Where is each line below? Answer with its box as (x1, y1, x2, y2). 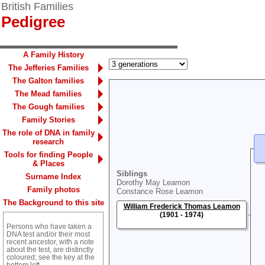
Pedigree (1, 13, 65, 31)
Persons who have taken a (7, 222, 92, 230)
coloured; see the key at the (7, 253, 95, 261)
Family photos (27, 185, 80, 194)
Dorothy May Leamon (117, 178, 190, 187)
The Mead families (15, 89, 82, 98)
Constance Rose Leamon (117, 187, 203, 196)
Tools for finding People (4, 150, 93, 159)
